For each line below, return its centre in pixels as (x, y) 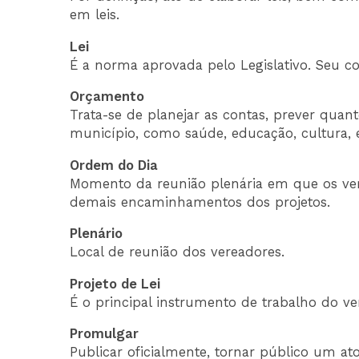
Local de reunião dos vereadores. (177, 252)
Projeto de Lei (115, 284)
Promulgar (105, 334)
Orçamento (107, 97)
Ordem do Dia (114, 165)
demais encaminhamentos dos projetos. (200, 202)
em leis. (95, 15)
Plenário (97, 234)
